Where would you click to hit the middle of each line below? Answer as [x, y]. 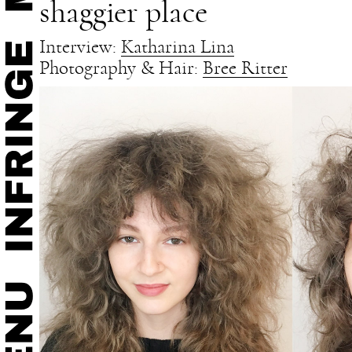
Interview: [80, 47]
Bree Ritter [245, 68]
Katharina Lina [178, 47]
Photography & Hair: [121, 68]
